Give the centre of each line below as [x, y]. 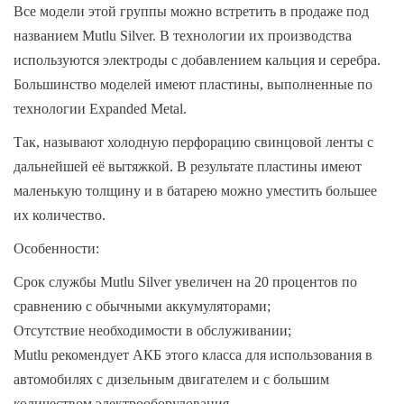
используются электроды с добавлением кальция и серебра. [197, 60]
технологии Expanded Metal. [100, 109]
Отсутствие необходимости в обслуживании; [152, 331]
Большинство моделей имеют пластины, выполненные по [193, 84]
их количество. [61, 215]
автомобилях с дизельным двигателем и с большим [171, 379]
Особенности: [56, 248]
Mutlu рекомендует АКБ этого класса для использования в [193, 355]
